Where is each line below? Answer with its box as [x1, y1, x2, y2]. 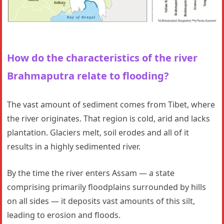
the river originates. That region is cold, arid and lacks [7, 112, 210, 124]
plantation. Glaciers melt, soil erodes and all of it [7, 126, 189, 138]
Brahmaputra [7, 68, 75, 82]
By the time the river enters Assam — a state [7, 167, 175, 178]
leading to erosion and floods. [7, 209, 121, 220]
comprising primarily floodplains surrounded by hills [7, 181, 206, 192]
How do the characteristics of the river [7, 50, 198, 64]
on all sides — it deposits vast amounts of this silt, [7, 195, 195, 206]
